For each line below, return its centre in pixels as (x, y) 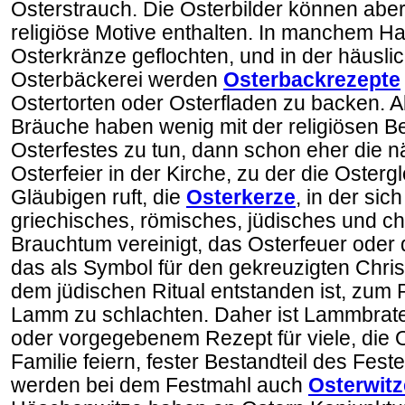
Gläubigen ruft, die (99, 198)
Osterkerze (241, 198)
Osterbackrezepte (312, 80)
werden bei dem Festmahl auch (160, 386)
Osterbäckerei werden (117, 80)
